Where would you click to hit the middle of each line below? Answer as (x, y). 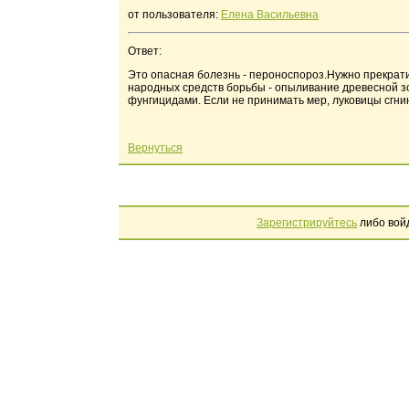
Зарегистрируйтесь (307, 223)
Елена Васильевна (270, 15)
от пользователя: (174, 15)
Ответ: (145, 51)
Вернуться (155, 148)
